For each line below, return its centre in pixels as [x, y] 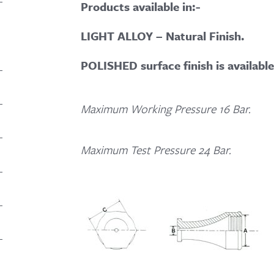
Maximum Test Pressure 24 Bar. [156, 150]
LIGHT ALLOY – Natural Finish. [163, 36]
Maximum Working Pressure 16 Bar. [166, 109]
